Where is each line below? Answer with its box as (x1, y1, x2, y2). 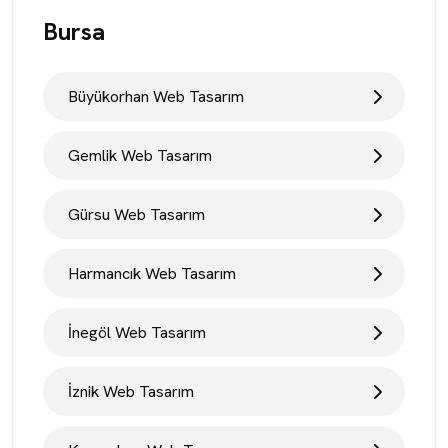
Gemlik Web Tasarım (68, 145, 212, 166)
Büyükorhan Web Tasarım (68, 86, 244, 107)
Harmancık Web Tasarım (68, 263, 236, 284)
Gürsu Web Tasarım (68, 204, 205, 225)
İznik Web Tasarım (68, 381, 194, 402)
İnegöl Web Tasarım (68, 322, 206, 343)
